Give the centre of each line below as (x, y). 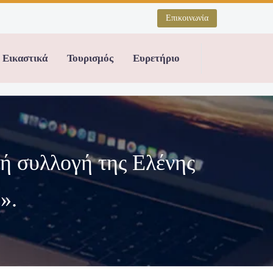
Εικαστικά (25, 58)
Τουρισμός (90, 58)
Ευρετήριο (156, 58)
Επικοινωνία (187, 18)
